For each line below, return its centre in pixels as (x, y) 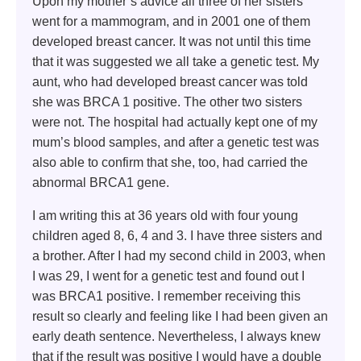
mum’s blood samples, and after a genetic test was (176, 143)
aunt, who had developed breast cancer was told (170, 82)
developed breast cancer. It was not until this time (172, 42)
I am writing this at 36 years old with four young (165, 216)
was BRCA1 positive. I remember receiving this (166, 297)
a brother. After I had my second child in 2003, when (179, 256)
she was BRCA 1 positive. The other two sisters (167, 102)
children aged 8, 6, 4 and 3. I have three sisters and (177, 236)
